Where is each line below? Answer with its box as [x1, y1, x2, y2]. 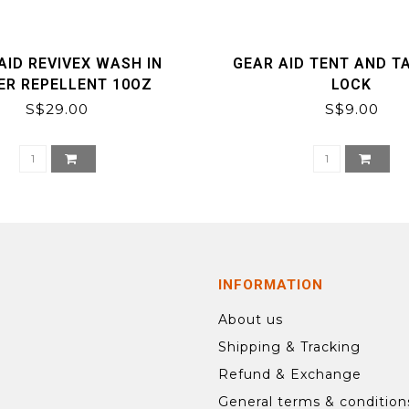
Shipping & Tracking [218, 339, 361, 356]
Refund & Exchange [218, 366, 362, 383]
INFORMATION [218, 277, 323, 294]
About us [218, 311, 283, 329]
